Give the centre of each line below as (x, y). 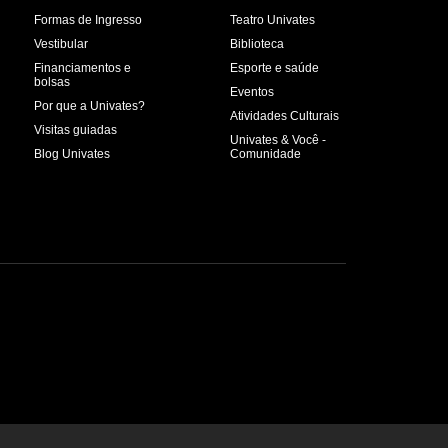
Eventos (251, 92)
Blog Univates (71, 154)
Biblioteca (256, 44)
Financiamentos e (82, 68)
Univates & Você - (277, 140)
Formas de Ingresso (87, 20)
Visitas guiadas (75, 130)
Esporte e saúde (274, 68)
